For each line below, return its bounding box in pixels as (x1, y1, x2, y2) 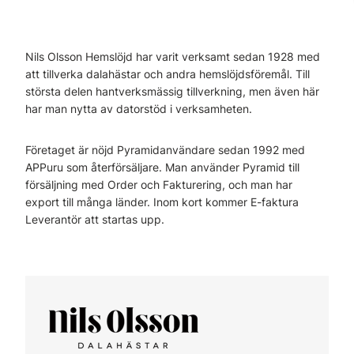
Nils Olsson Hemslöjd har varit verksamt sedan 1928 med (25, 50, 320, 63)
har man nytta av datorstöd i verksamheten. (25, 102, 252, 115)
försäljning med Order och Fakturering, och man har (25, 178, 292, 191)
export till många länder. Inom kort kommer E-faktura (25, 195, 299, 209)
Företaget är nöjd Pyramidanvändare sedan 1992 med (25, 143, 305, 156)
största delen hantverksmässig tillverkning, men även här (25, 85, 319, 98)
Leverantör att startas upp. (25, 213, 164, 226)
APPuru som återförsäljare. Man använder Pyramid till (25, 160, 299, 174)
